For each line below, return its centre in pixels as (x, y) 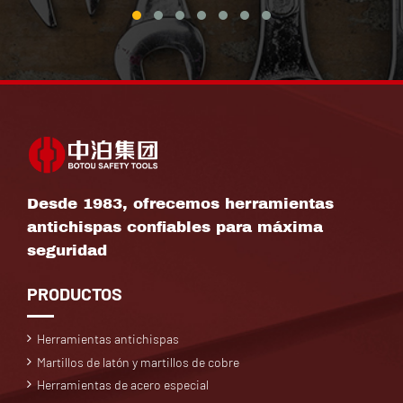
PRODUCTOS (75, 293)
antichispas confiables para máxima (175, 227)
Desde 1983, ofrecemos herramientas (180, 203)
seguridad (67, 250)
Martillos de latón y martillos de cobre (139, 362)
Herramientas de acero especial (123, 385)
